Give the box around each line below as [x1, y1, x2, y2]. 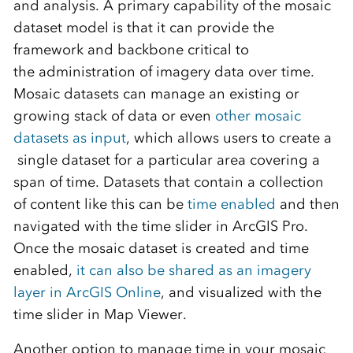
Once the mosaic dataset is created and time [13, 240, 309, 257]
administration [38, 63, 136, 80]
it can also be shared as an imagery [76, 262, 311, 279]
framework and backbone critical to [13, 41, 249, 58]
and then [275, 195, 340, 213]
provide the [196, 19, 274, 36]
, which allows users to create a [125, 129, 332, 147]
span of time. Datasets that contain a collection [13, 173, 324, 191]
